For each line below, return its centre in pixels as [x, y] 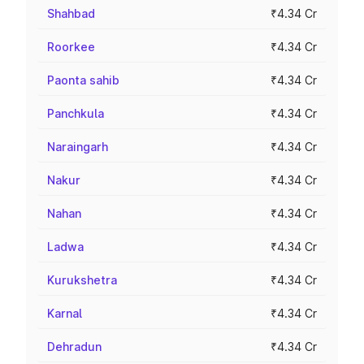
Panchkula [76, 113]
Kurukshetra [82, 280]
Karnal [65, 313]
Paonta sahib [83, 80]
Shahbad [71, 13]
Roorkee [71, 47]
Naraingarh [78, 147]
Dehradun [74, 347]
